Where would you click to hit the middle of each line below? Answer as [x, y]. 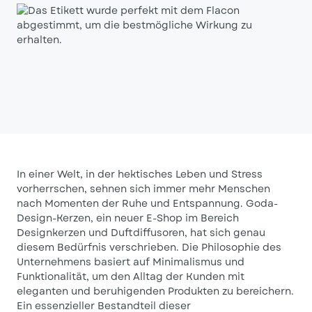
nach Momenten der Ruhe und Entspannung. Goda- [147, 203]
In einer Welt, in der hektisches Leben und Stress [140, 174]
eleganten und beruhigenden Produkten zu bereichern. [155, 291]
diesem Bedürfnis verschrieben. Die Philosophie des [149, 247]
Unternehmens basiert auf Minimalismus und [131, 262]
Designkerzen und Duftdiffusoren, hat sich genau [141, 233]
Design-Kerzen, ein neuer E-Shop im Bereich [128, 218]
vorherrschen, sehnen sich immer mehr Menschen [143, 189]
